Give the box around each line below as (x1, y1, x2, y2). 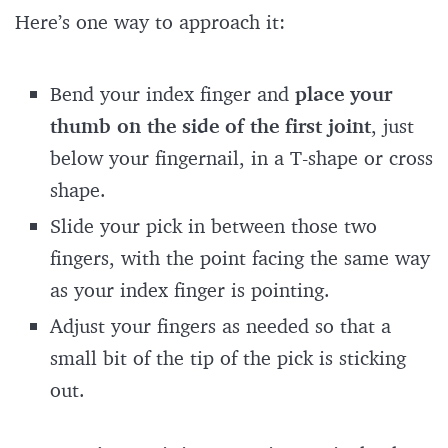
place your (295, 81, 392, 107)
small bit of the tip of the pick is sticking (50, 345, 406, 371)
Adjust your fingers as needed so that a (50, 313, 391, 339)
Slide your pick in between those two (50, 213, 377, 239)
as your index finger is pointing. (50, 277, 336, 303)
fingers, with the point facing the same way (50, 245, 430, 271)
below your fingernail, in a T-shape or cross (50, 145, 433, 171)
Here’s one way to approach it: (15, 9, 291, 35)
